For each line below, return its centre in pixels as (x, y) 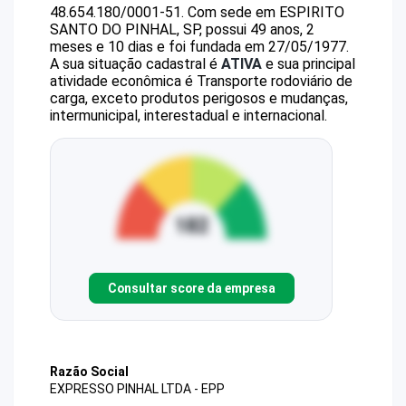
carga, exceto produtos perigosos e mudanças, (199, 98)
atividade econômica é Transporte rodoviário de (201, 81)
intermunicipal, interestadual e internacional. (188, 116)
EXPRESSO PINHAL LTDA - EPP (137, 389)
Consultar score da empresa (191, 288)
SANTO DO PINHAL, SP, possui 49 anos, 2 (182, 29)
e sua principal (309, 64)
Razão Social (89, 372)
